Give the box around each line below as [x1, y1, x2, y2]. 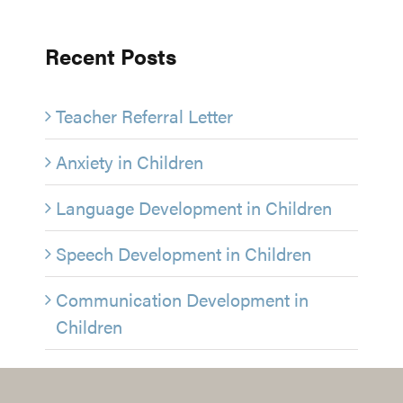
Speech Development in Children [56, 239, 311, 266]
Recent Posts [45, 40, 176, 71]
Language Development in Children [56, 193, 332, 220]
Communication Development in [56, 285, 309, 312]
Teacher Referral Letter [56, 102, 233, 129]
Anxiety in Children [56, 148, 203, 175]
